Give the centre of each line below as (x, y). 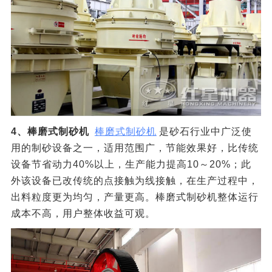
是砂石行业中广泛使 (205, 131)
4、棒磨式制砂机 (51, 131)
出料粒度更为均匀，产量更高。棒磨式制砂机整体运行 (134, 197)
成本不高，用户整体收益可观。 (83, 213)
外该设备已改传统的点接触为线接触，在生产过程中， (134, 180)
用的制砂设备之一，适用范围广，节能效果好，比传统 (134, 148)
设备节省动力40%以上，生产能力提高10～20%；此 (131, 164)
